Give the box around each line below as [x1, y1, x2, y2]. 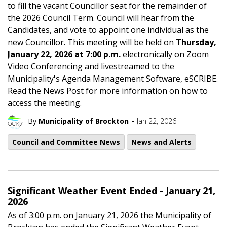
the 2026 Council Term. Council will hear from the [8, 12, 194, 23]
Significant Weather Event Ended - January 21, [8, 184, 215, 197]
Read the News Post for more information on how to [8, 85, 208, 96]
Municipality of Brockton [39, 116, 129, 126]
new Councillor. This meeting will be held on [8, 36, 176, 48]
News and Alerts [131, 137, 192, 147]
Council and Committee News [12, 137, 120, 147]
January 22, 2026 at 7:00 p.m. [8, 48, 121, 60]
